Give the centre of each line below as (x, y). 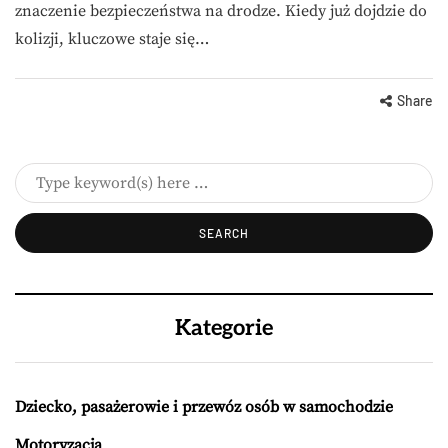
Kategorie (224, 327)
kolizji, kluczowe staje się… (112, 38)
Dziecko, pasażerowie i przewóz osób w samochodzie (204, 406)
